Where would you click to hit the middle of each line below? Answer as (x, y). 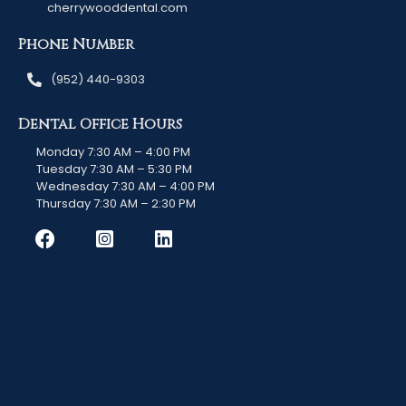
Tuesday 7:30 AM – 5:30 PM (114, 169)
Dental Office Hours (100, 124)
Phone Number (76, 44)
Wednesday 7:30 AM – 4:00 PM (126, 186)
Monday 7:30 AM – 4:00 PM (113, 151)
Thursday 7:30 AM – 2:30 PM (116, 203)
